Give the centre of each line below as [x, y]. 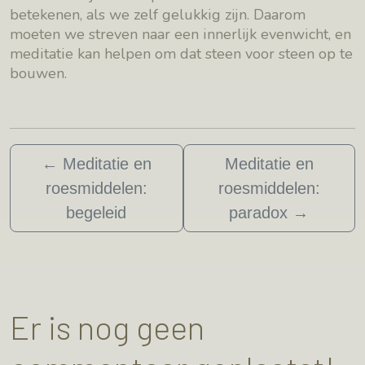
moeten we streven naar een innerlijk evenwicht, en [180, 34]
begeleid [97, 212]
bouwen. [38, 73]
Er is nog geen [107, 326]
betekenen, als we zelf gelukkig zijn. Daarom [158, 15]
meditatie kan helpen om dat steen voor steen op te [181, 54]
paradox [259, 212]
